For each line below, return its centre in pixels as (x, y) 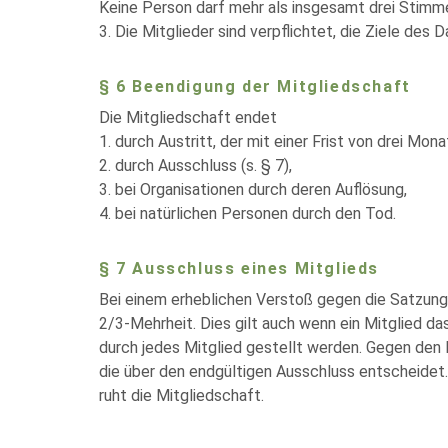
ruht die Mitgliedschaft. (181, 395)
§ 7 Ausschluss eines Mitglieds (239, 268)
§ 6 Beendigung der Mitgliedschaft (255, 86)
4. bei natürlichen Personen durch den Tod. (247, 213)
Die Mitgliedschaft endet (188, 117)
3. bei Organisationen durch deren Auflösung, (253, 189)
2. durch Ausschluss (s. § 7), (195, 165)
